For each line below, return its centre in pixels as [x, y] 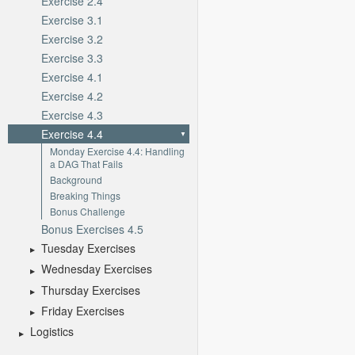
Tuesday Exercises [88, 248]
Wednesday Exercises [97, 269]
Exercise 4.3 [72, 115]
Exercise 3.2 [72, 38]
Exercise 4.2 [72, 95]
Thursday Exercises [91, 290]
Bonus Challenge [88, 211]
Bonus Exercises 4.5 [92, 229]
